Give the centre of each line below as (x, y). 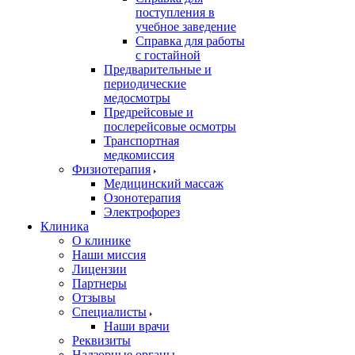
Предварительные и (158, 69)
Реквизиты (101, 340)
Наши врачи (137, 326)
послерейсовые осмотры (170, 126)
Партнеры (99, 283)
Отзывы (94, 297)
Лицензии (99, 269)
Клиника (65, 226)
